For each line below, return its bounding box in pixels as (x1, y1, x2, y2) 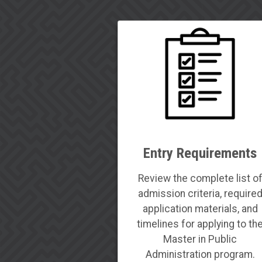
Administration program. (145, 248, 255, 260)
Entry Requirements (143, 144, 257, 161)
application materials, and (142, 202, 258, 215)
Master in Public (163, 233, 237, 245)
